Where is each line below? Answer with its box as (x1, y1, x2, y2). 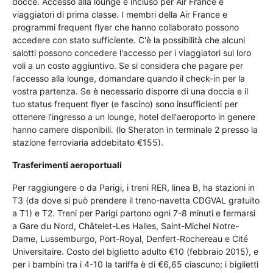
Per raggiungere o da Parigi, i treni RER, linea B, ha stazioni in (12, 182, 255, 193)
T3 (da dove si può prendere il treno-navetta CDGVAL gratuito (12, 194, 260, 205)
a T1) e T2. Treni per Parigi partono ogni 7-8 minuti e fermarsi (12, 207, 255, 218)
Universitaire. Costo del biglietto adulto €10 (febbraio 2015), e (12, 246, 258, 257)
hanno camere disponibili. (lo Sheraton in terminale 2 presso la (12, 124, 258, 135)
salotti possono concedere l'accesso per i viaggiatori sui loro (12, 47, 251, 58)
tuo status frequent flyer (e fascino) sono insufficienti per (12, 98, 238, 109)
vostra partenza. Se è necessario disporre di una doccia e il (12, 85, 248, 96)
